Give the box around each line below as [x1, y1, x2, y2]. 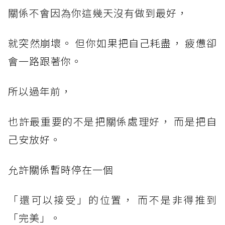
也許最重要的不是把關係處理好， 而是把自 [8, 114, 217, 129]
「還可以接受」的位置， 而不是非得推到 [8, 192, 217, 207]
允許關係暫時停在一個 [8, 162, 114, 177]
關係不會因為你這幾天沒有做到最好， [8, 5, 187, 20]
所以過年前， [8, 83, 71, 98]
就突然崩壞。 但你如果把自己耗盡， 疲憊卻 [8, 35, 217, 50]
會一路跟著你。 [8, 53, 82, 68]
